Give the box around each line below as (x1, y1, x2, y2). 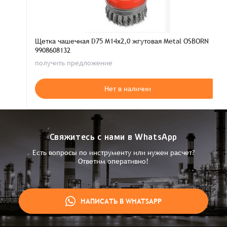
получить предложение (35, 59, 113, 67)
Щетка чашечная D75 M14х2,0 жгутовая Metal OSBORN (35, 37, 209, 45)
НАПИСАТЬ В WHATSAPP (80, 197, 162, 205)
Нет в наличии (104, 85, 152, 93)
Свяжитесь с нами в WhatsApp (49, 134, 178, 141)
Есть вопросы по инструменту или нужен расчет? (32, 148, 195, 157)
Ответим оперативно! (78, 157, 149, 165)
